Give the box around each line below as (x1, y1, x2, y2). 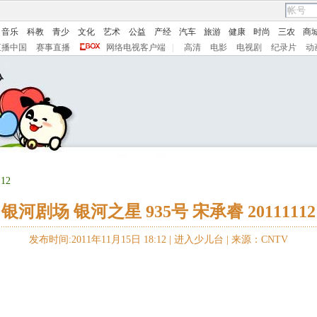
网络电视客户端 (106, 42, 166, 52)
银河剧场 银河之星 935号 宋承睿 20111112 (1, 202, 316, 221)
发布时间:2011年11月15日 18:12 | (29, 234, 174, 245)
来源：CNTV (231, 234, 288, 245)
